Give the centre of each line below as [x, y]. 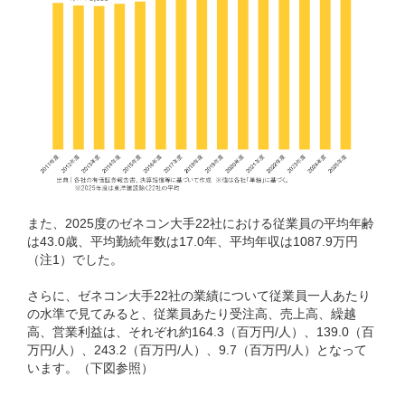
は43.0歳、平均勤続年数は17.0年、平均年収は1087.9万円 [193, 241]
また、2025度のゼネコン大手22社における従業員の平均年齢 [201, 223]
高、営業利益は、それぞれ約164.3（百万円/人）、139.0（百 [201, 331]
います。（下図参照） [90, 367]
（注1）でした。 [75, 259]
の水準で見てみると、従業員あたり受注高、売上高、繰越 [192, 313]
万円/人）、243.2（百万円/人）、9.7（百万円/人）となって [197, 349]
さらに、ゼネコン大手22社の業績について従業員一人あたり [199, 295]
